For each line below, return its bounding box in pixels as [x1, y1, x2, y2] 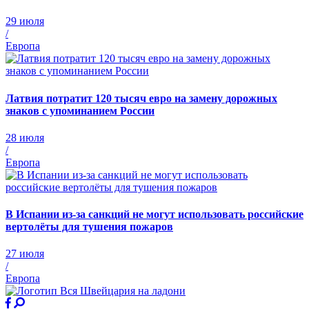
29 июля [6, 15, 44, 28]
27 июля [6, 248, 44, 260]
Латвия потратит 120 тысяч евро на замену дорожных [6, 92, 277, 104]
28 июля [6, 131, 44, 143]
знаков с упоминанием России [6, 104, 154, 117]
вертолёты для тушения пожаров [6, 221, 173, 233]
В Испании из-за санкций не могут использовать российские [6, 208, 303, 221]
